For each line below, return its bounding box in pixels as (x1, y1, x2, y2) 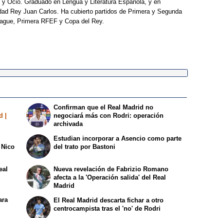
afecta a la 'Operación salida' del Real (54, 174, 166, 182)
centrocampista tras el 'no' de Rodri (54, 205, 161, 213)
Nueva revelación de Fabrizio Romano (54, 165, 169, 173)
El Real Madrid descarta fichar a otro (54, 197, 164, 204)
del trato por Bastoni (54, 143, 116, 150)
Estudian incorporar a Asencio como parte (54, 134, 182, 142)
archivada (54, 120, 83, 127)
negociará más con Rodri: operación (54, 111, 164, 119)
